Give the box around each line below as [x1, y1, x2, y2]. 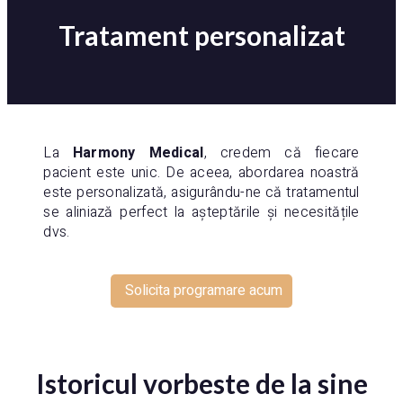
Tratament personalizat [58, 18, 345, 51]
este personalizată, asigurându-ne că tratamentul [43, 181, 360, 203]
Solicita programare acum [125, 280, 282, 302]
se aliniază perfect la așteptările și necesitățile [43, 201, 360, 223]
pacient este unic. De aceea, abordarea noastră [43, 161, 360, 184]
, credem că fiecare [203, 141, 360, 164]
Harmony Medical [72, 141, 204, 164]
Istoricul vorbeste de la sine [35, 367, 368, 400]
